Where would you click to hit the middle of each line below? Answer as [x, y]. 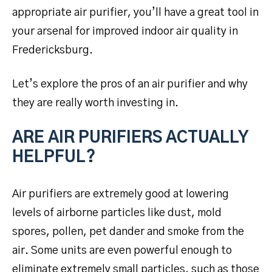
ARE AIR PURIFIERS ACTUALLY [131, 138]
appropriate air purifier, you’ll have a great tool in [135, 12]
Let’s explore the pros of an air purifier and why [130, 84]
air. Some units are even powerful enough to [122, 250]
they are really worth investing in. [95, 103]
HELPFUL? [54, 157]
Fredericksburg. [53, 50]
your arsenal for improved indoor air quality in [125, 31]
